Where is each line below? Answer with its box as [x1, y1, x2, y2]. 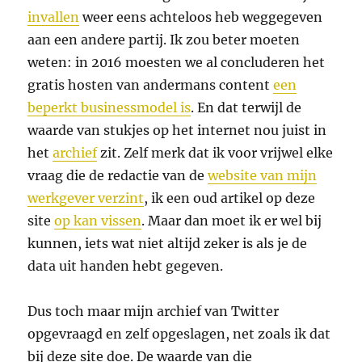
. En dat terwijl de [191, 99, 302, 116]
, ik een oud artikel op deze [144, 190, 316, 207]
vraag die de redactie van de [27, 167, 208, 184]
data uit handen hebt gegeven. [27, 258, 224, 275]
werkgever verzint [27, 190, 145, 207]
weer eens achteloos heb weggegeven [79, 9, 323, 26]
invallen [27, 9, 80, 26]
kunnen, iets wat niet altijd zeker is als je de [27, 235, 308, 252]
